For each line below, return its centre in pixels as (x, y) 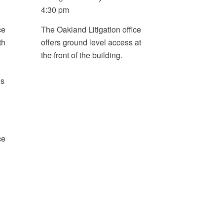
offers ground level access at (91, 42)
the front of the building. (82, 55)
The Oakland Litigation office (91, 29)
